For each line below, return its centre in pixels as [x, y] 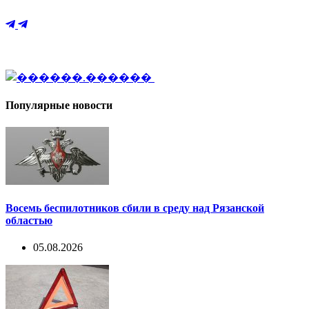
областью [29, 220]
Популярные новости [59, 106]
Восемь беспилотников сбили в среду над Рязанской [135, 208]
